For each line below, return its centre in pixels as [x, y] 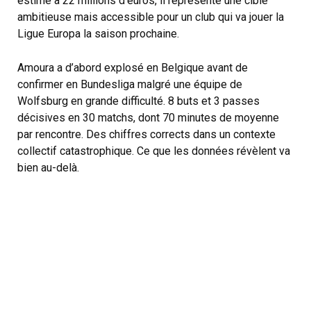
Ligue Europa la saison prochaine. [98, 33]
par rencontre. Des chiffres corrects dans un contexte [146, 135]
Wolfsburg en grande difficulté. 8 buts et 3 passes [138, 101]
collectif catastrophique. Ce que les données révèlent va [154, 151]
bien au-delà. [48, 168]
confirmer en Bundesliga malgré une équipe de [130, 85]
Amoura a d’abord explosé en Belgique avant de [133, 68]
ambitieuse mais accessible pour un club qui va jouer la [151, 17]
